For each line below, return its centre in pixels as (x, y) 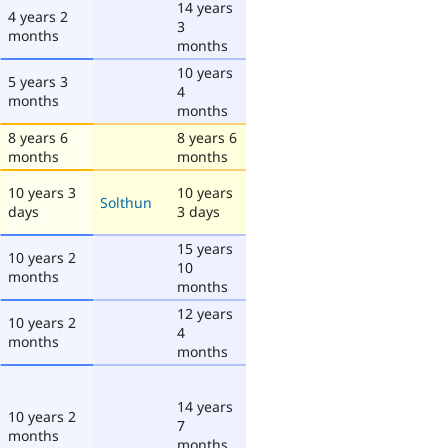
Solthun (126, 202)
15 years (205, 248)
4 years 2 (38, 16)
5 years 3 (38, 81)
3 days (198, 211)
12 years (205, 313)
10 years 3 (42, 192)
